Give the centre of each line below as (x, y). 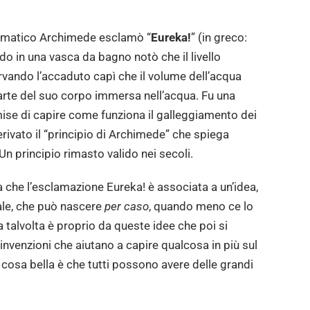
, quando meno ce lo (201, 206)
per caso (126, 206)
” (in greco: (219, 37)
